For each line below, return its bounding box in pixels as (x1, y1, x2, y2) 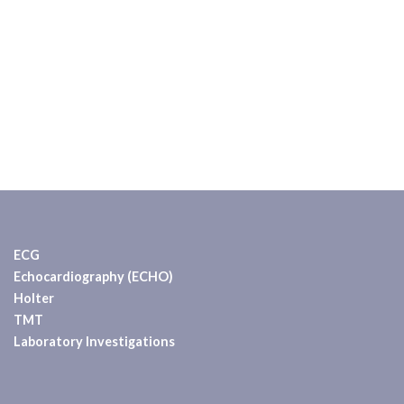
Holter (14, 290, 54, 307)
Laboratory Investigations (14, 334, 175, 350)
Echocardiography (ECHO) (14, 269, 173, 285)
